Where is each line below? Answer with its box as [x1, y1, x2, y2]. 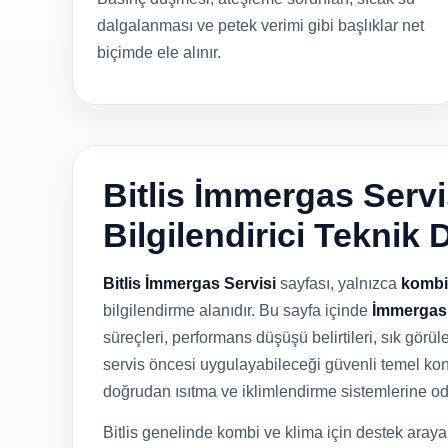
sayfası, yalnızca [276, 275, 401, 292]
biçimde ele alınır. [97, 44, 221, 61]
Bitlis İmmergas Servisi [103, 275, 276, 292]
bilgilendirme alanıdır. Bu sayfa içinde [103, 302, 372, 319]
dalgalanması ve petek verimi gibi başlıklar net [97, 17, 424, 34]
